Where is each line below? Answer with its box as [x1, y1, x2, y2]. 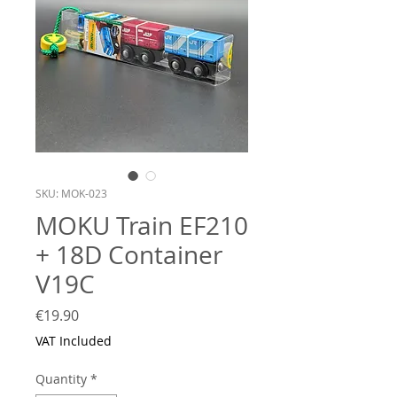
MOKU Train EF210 [35, 208, 248, 242]
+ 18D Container [35, 237, 222, 271]
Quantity [35, 370, 87, 387]
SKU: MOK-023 [35, 185, 107, 200]
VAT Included [35, 331, 112, 349]
